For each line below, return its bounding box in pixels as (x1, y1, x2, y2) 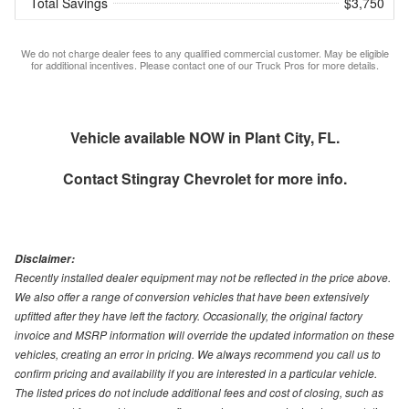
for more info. (250, 167, 347, 189)
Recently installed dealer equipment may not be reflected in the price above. (15, 268, 391, 285)
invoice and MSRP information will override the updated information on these (15, 326, 394, 342)
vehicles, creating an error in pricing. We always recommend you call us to (15, 345, 381, 362)
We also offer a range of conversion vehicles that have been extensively (15, 288, 369, 304)
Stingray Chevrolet (121, 167, 251, 189)
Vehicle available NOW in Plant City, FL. (69, 126, 340, 148)
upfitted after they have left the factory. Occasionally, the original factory (15, 307, 362, 323)
